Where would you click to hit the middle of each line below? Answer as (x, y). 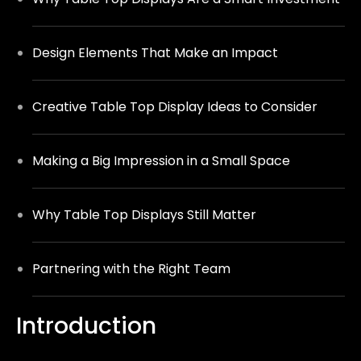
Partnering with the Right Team (131, 268)
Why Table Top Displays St (116, 214)
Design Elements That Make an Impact (155, 52)
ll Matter (229, 214)
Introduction (86, 326)
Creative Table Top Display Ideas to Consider (175, 106)
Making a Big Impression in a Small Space (161, 160)
